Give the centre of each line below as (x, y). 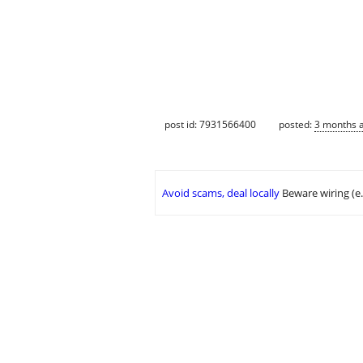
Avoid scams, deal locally (221, 193)
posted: (297, 124)
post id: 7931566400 (210, 124)
